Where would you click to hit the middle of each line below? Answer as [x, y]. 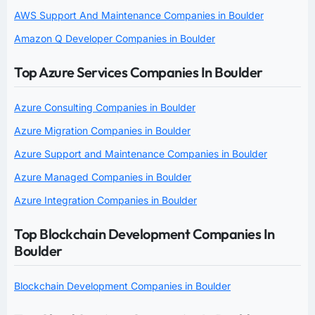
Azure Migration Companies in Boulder [102, 131]
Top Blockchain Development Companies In [144, 234]
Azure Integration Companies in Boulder [105, 200]
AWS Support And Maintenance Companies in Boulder [139, 15]
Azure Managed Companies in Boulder [103, 177]
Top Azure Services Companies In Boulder [139, 72]
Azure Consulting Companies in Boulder [105, 108]
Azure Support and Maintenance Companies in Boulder [141, 154]
